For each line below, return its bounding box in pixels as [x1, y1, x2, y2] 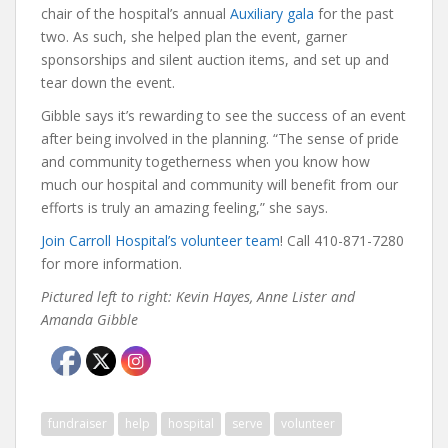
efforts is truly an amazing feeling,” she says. [41, 198, 328, 218]
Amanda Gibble [41, 310, 138, 330]
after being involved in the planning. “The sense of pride [41, 129, 399, 149]
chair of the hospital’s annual [41, 4, 230, 24]
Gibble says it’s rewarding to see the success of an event [41, 106, 406, 126]
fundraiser [48, 415, 107, 433]
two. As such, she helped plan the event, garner [41, 27, 347, 47]
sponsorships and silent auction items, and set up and [41, 50, 389, 70]
